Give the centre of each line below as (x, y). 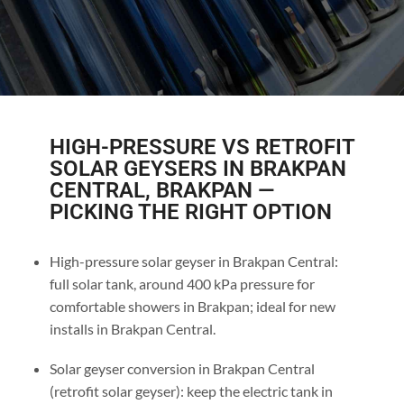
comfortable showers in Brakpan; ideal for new (192, 306)
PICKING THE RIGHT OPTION (190, 211)
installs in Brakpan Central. (132, 328)
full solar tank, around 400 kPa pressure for (182, 283)
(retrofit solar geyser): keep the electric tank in (191, 390)
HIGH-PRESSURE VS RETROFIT (202, 147)
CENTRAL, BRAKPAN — (161, 190)
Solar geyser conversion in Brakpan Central (182, 368)
